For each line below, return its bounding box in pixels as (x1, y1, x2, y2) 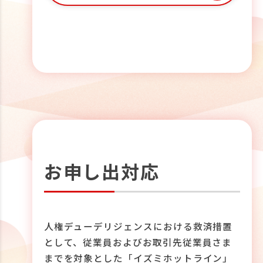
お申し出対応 (43, 158, 160, 185)
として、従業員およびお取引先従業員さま (43, 235, 232, 248)
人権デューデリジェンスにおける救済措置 (43, 219, 233, 232)
